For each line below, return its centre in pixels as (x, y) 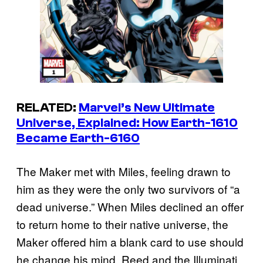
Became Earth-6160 (78, 138)
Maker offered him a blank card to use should (130, 242)
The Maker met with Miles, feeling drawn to (124, 171)
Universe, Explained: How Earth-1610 (127, 122)
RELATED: (48, 107)
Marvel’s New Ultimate (147, 107)
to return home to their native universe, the (122, 224)
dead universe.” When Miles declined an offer (130, 207)
